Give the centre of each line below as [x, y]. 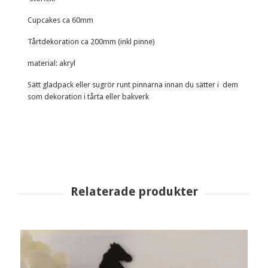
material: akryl [51, 63]
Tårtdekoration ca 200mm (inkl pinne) [91, 42]
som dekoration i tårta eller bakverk [88, 97]
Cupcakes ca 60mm [60, 20]
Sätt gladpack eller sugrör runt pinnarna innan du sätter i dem [133, 85]
